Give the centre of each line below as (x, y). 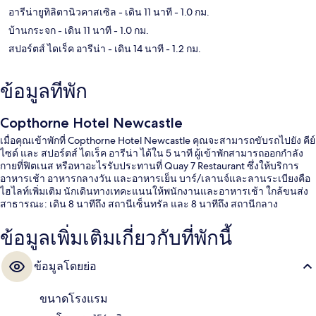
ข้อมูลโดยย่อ (65, 267)
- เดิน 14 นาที (135, 49)
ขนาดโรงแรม (74, 299)
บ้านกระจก (32, 31)
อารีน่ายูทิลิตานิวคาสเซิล (62, 12)
